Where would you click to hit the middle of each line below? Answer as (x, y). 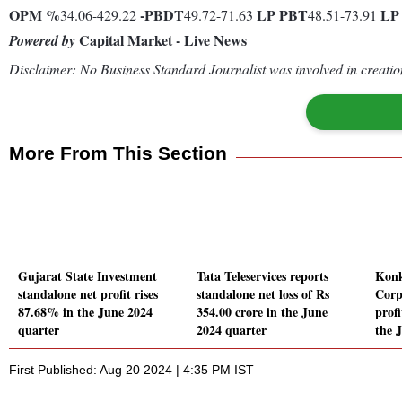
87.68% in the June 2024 (85, 312)
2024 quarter (232, 330)
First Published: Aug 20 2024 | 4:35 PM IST (131, 370)
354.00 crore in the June (262, 312)
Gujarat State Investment (87, 276)
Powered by (42, 40)
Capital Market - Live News (161, 39)
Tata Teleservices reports (262, 276)
